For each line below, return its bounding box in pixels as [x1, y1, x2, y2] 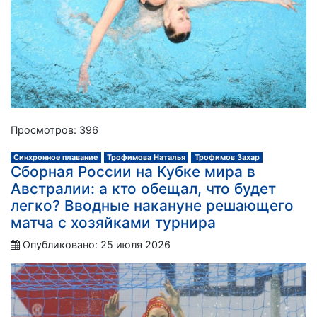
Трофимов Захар [194, 152, 260, 162]
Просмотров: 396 [11, 123, 98, 136]
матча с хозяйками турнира [11, 213, 216, 231]
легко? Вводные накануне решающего [11, 196, 294, 214]
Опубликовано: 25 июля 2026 [23, 238, 171, 250]
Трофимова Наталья [106, 152, 185, 162]
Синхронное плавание [13, 152, 98, 162]
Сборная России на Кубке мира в [11, 162, 255, 180]
